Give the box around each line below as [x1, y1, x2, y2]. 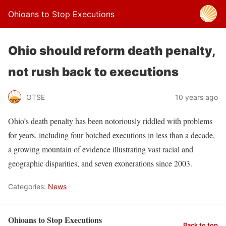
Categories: [8, 182, 48, 191]
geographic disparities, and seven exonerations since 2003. [8, 158, 192, 168]
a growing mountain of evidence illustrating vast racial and [8, 144, 193, 154]
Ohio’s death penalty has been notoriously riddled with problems [8, 116, 212, 126]
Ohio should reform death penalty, [8, 43, 215, 58]
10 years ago [175, 92, 218, 101]
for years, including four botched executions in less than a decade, [8, 130, 215, 140]
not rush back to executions [8, 65, 179, 79]
